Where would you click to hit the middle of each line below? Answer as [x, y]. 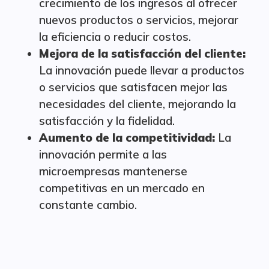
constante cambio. [88, 205]
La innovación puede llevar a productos [142, 70]
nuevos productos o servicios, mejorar [139, 20]
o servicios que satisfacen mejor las [133, 87]
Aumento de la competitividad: [127, 138]
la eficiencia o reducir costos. [115, 37]
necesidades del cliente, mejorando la [138, 104]
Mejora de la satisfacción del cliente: [142, 53]
